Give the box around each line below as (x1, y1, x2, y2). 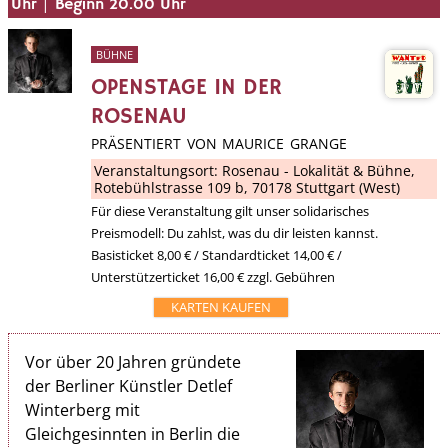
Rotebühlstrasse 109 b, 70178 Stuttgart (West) (94, 177, 401, 197)
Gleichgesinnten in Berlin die (25, 423, 240, 446)
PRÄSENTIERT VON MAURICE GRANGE (91, 134, 347, 154)
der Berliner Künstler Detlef (25, 375, 232, 398)
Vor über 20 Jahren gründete (25, 351, 241, 374)
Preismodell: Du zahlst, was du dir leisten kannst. (91, 223, 379, 242)
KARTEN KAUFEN (170, 297, 271, 316)
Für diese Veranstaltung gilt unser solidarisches (91, 201, 370, 220)
